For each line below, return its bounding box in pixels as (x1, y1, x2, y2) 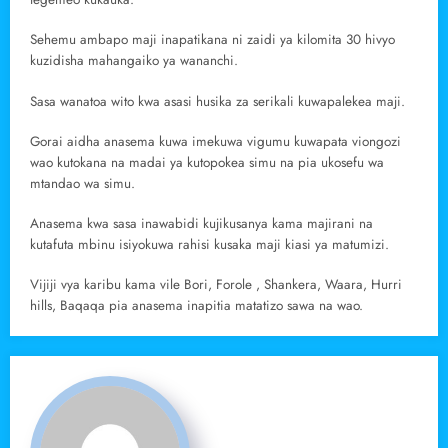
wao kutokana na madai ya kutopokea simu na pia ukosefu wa (30, 152, 384, 172)
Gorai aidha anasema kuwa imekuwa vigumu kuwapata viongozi (30, 131, 401, 151)
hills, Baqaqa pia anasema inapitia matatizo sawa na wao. (30, 296, 363, 316)
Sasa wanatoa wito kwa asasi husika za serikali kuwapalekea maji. (30, 91, 405, 111)
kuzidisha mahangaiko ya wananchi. (30, 51, 238, 71)
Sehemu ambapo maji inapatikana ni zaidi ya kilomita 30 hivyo (30, 30, 395, 50)
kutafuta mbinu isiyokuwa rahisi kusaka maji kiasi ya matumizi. (30, 235, 389, 255)
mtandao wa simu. (30, 173, 135, 193)
